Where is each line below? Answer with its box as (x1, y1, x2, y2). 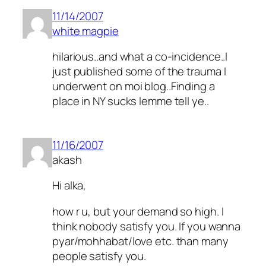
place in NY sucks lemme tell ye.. (52, 93, 209, 109)
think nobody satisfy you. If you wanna (52, 218, 241, 234)
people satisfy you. (52, 248, 147, 264)
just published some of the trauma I (52, 64, 226, 80)
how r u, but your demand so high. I (52, 203, 224, 219)
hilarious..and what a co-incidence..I (52, 49, 228, 65)
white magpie (52, 23, 119, 39)
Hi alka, (52, 178, 87, 194)
